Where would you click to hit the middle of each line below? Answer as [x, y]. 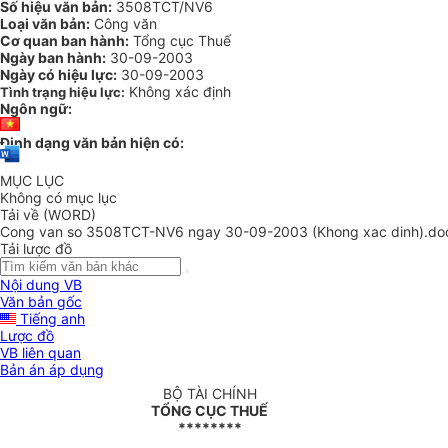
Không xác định [180, 91]
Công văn [123, 23]
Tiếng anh [50, 319]
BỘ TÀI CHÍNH [209, 394]
